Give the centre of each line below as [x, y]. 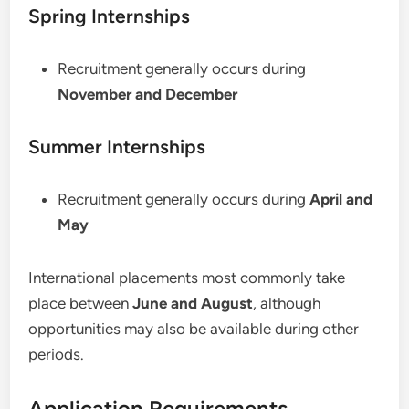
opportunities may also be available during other [194, 329]
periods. [57, 354]
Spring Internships [110, 16]
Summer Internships [117, 147]
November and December [148, 94]
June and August [193, 303]
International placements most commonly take [187, 278]
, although [287, 303]
